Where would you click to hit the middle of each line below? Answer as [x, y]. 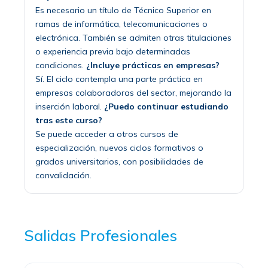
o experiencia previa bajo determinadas [113, 51]
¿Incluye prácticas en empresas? [153, 65]
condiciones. [61, 65]
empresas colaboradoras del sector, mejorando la [133, 92]
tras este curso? [69, 120]
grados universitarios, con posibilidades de [119, 161]
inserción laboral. [70, 106]
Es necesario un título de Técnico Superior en [123, 10]
